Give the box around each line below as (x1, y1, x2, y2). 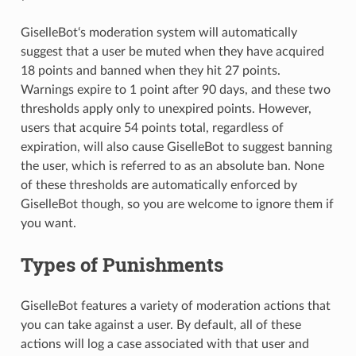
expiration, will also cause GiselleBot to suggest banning (20, 140, 332, 153)
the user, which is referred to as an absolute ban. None (20, 159, 324, 172)
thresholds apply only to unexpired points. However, (20, 102, 311, 115)
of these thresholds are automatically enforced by (20, 178, 297, 192)
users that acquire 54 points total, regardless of (20, 121, 284, 134)
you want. (20, 216, 76, 230)
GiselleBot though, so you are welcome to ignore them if (20, 197, 334, 211)
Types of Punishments (20, 251, 223, 277)
